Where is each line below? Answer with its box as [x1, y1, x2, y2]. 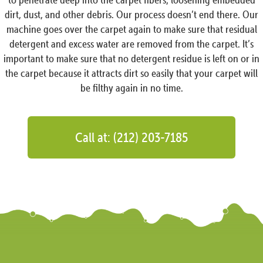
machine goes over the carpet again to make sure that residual [6, 23, 257, 36]
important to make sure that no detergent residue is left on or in [4, 52, 259, 65]
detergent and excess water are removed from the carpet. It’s [9, 38, 254, 50]
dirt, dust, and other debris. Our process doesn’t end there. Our [5, 8, 258, 21]
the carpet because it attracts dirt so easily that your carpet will [5, 67, 258, 80]
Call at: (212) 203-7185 [75, 129, 188, 146]
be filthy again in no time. [80, 82, 183, 95]
